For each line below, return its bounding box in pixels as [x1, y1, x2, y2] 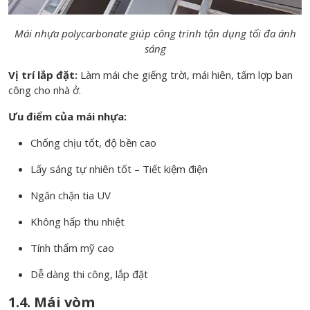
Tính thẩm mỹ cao [30, 240, 114, 255]
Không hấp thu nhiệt [30, 214, 125, 228]
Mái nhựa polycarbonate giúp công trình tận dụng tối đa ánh [14, 26, 296, 40]
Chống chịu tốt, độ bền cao [30, 135, 156, 149]
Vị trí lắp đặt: [8, 67, 77, 82]
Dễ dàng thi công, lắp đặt [30, 266, 148, 281]
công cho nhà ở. [8, 82, 81, 97]
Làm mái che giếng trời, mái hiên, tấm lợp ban [77, 67, 293, 82]
